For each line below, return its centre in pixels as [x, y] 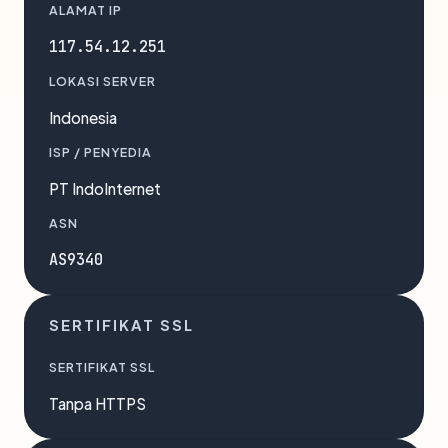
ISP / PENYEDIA [100, 152]
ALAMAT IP [85, 10]
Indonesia [83, 117]
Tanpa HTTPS [97, 403]
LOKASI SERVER [102, 81]
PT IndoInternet [105, 188]
